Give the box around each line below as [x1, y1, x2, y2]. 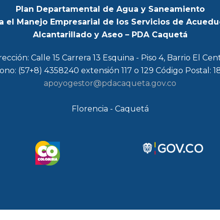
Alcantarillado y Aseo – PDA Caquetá [32, 29, 188, 39]
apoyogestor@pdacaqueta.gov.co [44, 78, 176, 88]
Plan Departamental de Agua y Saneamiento [15, 4, 205, 14]
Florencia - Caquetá [71, 104, 149, 113]
